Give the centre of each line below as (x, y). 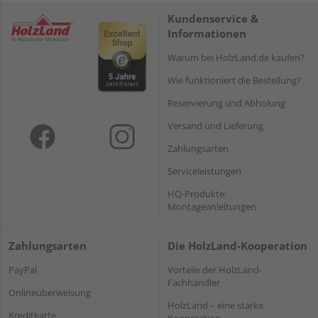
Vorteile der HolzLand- (215, 269)
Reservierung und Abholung (226, 103)
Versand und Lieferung (215, 126)
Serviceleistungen (204, 171)
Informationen (207, 34)
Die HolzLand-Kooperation (237, 245)
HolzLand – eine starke (215, 305)
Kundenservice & (213, 19)
